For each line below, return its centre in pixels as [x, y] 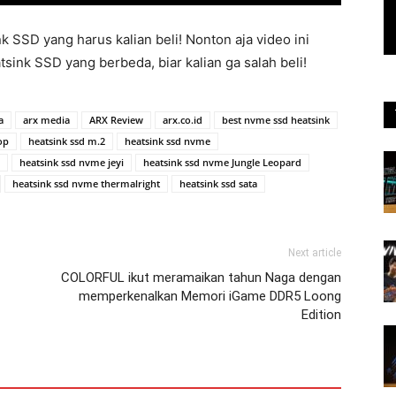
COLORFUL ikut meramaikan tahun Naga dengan [201, 277]
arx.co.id [183, 119]
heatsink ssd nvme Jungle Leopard [222, 162]
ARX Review [116, 119]
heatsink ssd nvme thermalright [86, 183]
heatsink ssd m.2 [67, 141]
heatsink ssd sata [218, 183]
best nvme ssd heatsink [276, 119]
